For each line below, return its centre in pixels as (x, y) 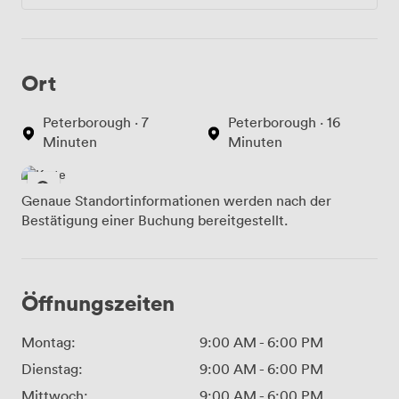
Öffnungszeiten (98, 302)
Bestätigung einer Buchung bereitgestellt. (155, 220)
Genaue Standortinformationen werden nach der (176, 200)
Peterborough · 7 (96, 122)
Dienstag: (52, 368)
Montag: (49, 342)
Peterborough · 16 (284, 122)
